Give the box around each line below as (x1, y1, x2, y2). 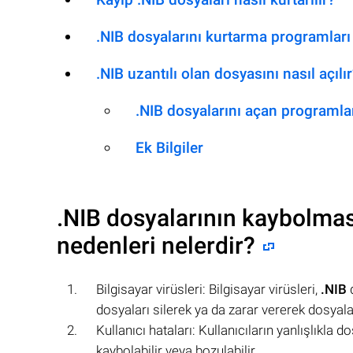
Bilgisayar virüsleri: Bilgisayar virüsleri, (96, 281, 321, 297)
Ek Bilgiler (136, 139, 203, 157)
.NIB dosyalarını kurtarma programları (96, 28, 351, 46)
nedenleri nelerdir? (57, 232, 255, 259)
